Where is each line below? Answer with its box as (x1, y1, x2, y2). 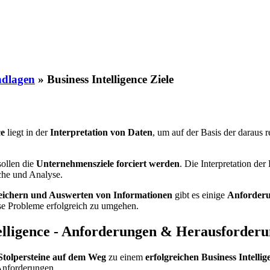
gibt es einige (172, 189, 227, 200)
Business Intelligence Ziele (47, 73, 174, 86)
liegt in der (5, 127, 50, 137)
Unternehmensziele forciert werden (36, 158, 180, 169)
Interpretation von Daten (50, 127, 152, 137)
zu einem (106, 251, 145, 262)
